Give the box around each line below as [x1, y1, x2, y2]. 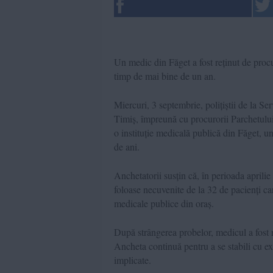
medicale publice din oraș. [114, 196, 214, 210]
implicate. [114, 253, 151, 266]
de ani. [114, 140, 140, 153]
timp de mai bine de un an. [114, 69, 216, 82]
